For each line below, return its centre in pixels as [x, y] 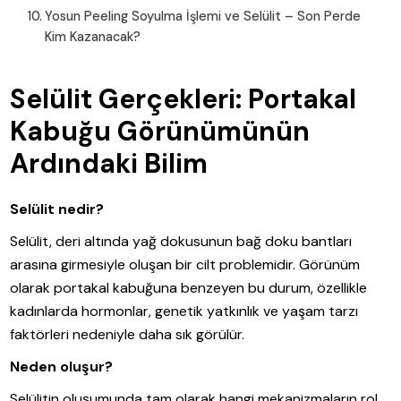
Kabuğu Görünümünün [160, 131]
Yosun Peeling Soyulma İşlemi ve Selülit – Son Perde [203, 16]
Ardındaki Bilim [109, 163]
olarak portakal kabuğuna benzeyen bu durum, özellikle [189, 287]
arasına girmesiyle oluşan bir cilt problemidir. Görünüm [185, 264]
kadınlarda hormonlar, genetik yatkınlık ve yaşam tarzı [184, 311]
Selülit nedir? [57, 209]
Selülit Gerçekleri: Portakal [183, 98]
